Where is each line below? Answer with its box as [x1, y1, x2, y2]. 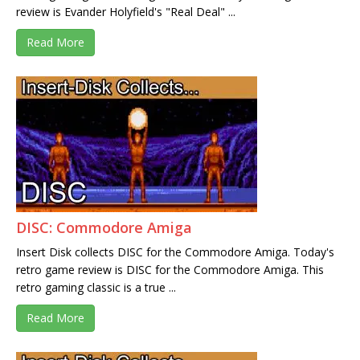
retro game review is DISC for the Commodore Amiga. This [16, 262, 324, 277]
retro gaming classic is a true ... [16, 280, 176, 295]
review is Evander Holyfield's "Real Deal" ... [16, 4, 235, 19]
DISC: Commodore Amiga [16, 218, 192, 237]
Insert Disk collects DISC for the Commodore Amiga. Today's [16, 244, 334, 260]
